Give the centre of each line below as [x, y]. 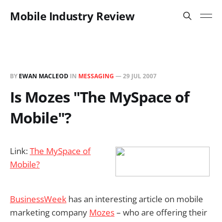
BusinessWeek [38, 199]
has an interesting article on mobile [135, 199]
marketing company [50, 213]
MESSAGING [96, 76]
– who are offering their [161, 213]
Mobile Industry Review [72, 16]
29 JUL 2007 [140, 76]
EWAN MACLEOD [44, 76]
